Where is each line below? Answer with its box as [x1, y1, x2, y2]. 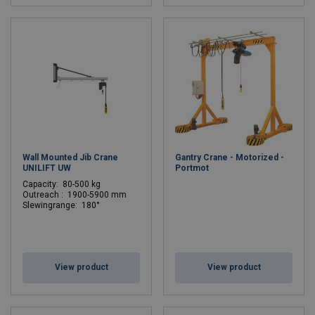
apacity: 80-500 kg [28, 179, 101, 189]
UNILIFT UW [22, 163, 71, 173]
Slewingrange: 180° [22, 200, 100, 210]
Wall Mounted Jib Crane [22, 153, 118, 162]
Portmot [175, 163, 209, 173]
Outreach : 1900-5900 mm [22, 190, 127, 200]
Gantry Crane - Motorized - [175, 153, 284, 162]
